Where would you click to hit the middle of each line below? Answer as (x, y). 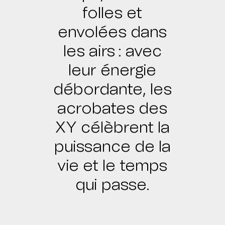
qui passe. (112, 185)
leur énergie (113, 70)
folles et (113, 13)
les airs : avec (112, 51)
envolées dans (113, 32)
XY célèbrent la (112, 128)
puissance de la (112, 147)
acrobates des (113, 108)
